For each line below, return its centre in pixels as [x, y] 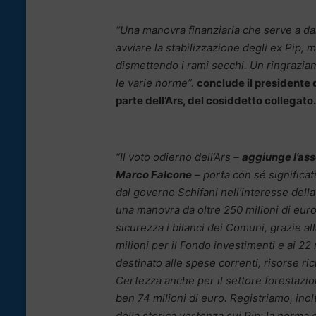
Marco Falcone [154, 175]
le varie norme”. [155, 83]
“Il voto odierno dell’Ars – [179, 157]
